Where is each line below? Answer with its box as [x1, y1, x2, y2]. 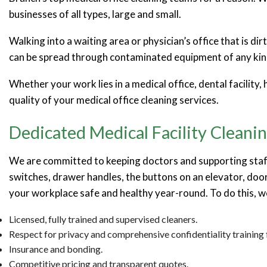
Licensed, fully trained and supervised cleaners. [9, 213, 197, 225]
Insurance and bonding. [9, 243, 103, 254]
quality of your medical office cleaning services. [9, 94, 219, 106]
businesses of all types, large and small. [9, 8, 181, 20]
